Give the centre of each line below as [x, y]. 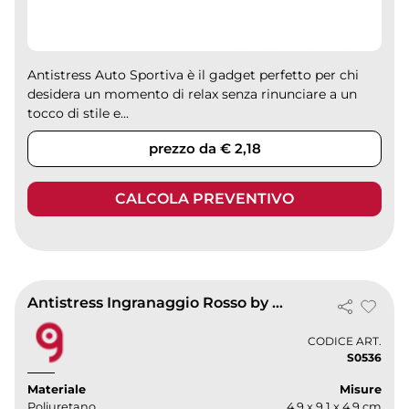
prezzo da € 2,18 [204, 149]
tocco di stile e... [79, 114]
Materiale [57, 389]
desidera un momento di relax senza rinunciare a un [193, 94]
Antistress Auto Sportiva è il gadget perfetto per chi [194, 75]
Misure [360, 389]
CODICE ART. [344, 341]
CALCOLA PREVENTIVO [204, 199]
